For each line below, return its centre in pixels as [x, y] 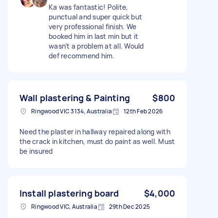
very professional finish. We [92, 26]
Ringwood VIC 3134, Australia [72, 111]
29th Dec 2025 [129, 206]
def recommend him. [82, 55]
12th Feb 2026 [143, 111]
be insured [36, 151]
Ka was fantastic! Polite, [89, 7]
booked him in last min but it [94, 36]
